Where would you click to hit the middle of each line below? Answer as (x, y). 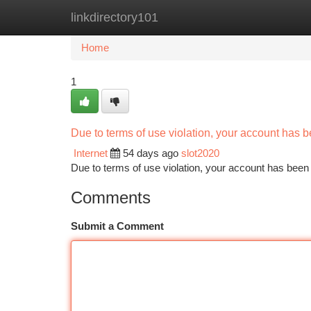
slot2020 (200, 153)
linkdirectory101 (115, 17)
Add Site (259, 17)
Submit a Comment (117, 226)
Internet (91, 153)
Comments (111, 197)
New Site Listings (179, 17)
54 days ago (151, 153)
